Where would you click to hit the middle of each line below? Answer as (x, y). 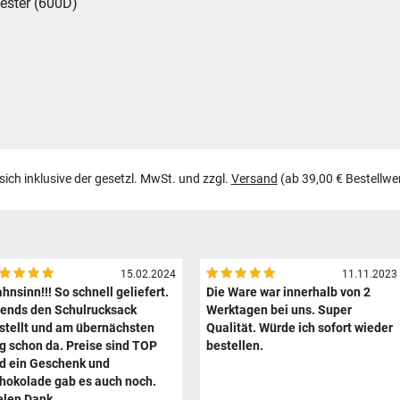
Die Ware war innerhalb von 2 (289, 293)
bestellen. (235, 346)
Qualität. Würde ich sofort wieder (300, 329)
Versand (254, 179)
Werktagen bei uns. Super (279, 311)
